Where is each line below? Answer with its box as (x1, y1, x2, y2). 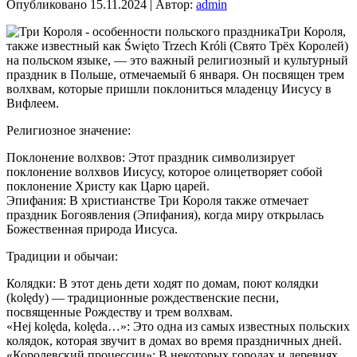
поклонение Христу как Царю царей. (6, 178, 210, 193)
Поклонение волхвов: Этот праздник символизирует (6, 150, 295, 164)
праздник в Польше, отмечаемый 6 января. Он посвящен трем (6, 67, 344, 81)
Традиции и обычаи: (6, 249, 118, 263)
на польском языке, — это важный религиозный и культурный (6, 53, 348, 67)
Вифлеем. (6, 96, 59, 110)
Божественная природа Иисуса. (6, 222, 178, 236)
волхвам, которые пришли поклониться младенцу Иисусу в (6, 81, 331, 96)
